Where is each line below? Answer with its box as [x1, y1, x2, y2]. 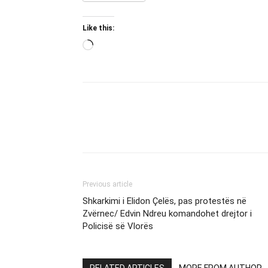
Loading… [93, 41, 134, 53]
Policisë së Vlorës [83, 221, 153, 232]
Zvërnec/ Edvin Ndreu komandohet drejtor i [83, 208, 252, 219]
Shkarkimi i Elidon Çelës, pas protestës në [83, 196, 246, 206]
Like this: [83, 24, 114, 32]
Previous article [83, 180, 132, 188]
